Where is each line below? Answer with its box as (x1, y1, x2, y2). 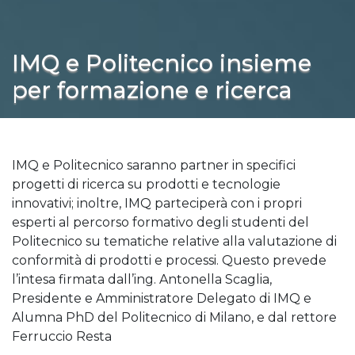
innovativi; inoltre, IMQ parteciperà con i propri (12, 195, 302, 211)
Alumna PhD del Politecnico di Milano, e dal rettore (12, 309, 337, 325)
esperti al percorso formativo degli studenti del (12, 214, 309, 230)
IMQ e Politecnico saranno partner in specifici (12, 157, 296, 173)
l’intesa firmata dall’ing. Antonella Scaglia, (12, 271, 272, 287)
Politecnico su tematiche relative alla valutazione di (12, 233, 337, 249)
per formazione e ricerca (12, 75, 292, 104)
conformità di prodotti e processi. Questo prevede (12, 252, 326, 268)
